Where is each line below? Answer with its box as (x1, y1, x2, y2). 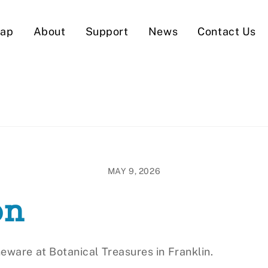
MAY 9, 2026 (107, 166, 161, 176)
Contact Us (197, 25, 256, 38)
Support (85, 25, 129, 38)
